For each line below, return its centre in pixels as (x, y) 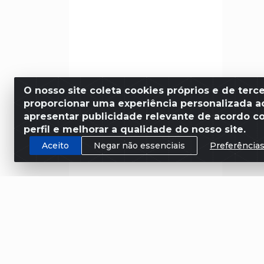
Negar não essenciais (139, 145)
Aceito (55, 145)
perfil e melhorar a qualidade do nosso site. (135, 129)
